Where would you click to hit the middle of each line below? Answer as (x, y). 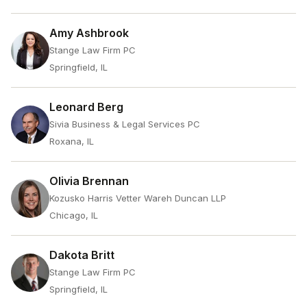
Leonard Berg (86, 107)
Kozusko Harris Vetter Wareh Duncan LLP (138, 198)
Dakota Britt (82, 255)
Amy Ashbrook (89, 33)
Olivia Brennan (89, 181)
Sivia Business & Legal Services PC (125, 124)
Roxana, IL (72, 141)
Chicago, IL (74, 215)
